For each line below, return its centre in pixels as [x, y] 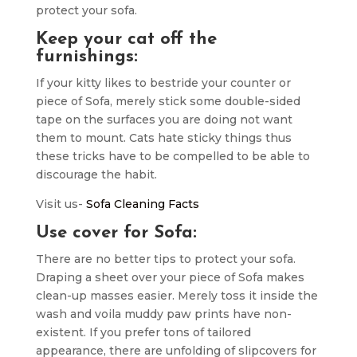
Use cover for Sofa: [116, 233]
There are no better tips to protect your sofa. [165, 259]
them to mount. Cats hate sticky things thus [163, 138]
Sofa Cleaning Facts [142, 204]
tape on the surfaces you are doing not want [164, 120]
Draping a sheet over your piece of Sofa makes [170, 277]
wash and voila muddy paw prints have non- [163, 314]
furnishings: [86, 57]
